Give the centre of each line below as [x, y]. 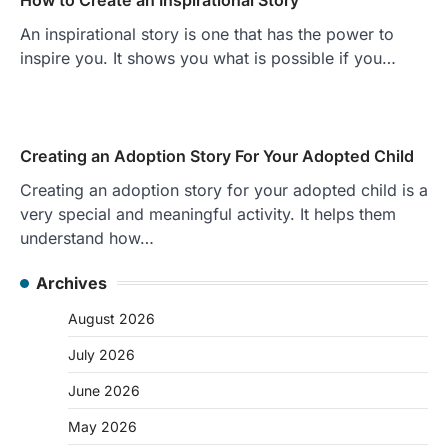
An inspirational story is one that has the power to [207, 33]
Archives [71, 282]
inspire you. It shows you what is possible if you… [208, 57]
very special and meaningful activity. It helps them [208, 213]
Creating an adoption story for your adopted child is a [224, 189]
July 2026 [101, 354]
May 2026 [102, 426]
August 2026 [111, 318]
